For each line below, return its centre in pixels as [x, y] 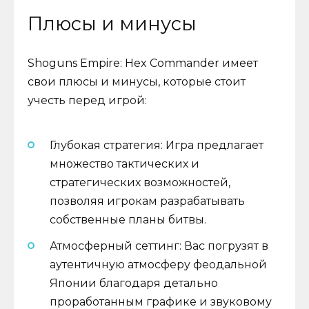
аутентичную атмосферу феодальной [158, 265]
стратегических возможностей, [140, 183]
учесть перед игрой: [87, 100]
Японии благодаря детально [134, 283]
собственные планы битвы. [128, 220]
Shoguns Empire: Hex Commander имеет [143, 63]
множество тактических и [124, 164]
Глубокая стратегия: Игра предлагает [157, 146]
